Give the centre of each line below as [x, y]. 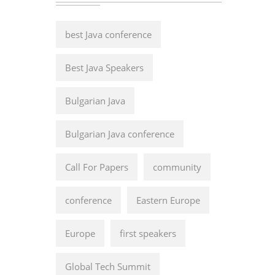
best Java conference [108, 34]
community [177, 167]
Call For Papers [97, 167]
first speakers [148, 233]
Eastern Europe [168, 200]
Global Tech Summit [108, 266]
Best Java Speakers [104, 68]
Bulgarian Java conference [120, 134]
